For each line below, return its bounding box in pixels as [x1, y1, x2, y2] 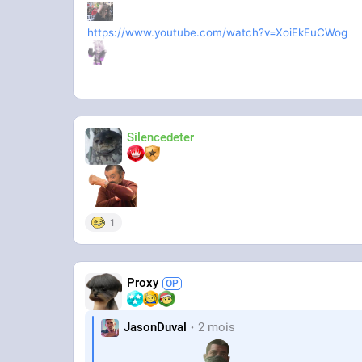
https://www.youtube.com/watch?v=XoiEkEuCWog [87, 26, 348, 40]
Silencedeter [127, 130, 195, 145]
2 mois [198, 320, 236, 335]
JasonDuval [124, 320, 187, 335]
